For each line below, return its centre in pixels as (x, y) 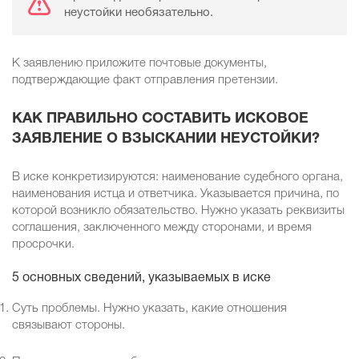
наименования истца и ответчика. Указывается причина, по (175, 194)
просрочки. (43, 245)
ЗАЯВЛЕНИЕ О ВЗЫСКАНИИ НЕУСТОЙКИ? (166, 139)
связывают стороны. (69, 326)
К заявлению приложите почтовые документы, (139, 64)
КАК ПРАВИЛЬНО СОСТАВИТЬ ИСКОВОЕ (160, 119)
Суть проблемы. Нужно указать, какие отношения (149, 309)
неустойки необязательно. (139, 13)
